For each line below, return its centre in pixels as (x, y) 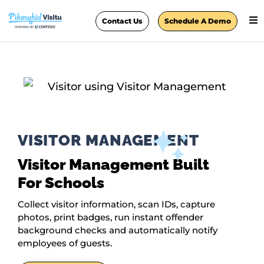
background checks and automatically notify (118, 230)
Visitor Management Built (113, 165)
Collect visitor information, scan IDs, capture (116, 204)
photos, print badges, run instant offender (110, 217)
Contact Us (123, 21)
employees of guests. (66, 243)
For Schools (61, 183)
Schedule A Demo (198, 21)
